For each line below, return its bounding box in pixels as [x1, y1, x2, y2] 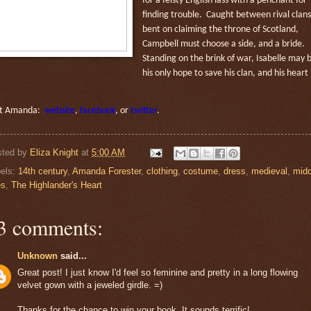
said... [58, 250, 87, 261]
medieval [251, 165, 287, 176]
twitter [131, 106, 157, 115]
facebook [80, 106, 115, 115]
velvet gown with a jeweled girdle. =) [17, 279, 162, 290]
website [44, 106, 75, 115]
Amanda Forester [72, 165, 141, 176]
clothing [146, 165, 178, 176]
